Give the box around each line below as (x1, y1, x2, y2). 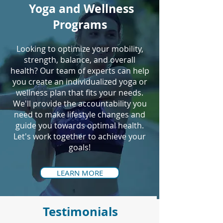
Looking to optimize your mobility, (16, 43, 143, 54)
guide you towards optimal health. (15, 120, 144, 131)
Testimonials (42, 203, 118, 220)
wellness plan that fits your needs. (16, 87, 143, 98)
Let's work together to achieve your (13, 131, 146, 142)
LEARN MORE (56, 168, 103, 178)
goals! (69, 142, 91, 153)
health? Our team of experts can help (10, 65, 149, 76)
